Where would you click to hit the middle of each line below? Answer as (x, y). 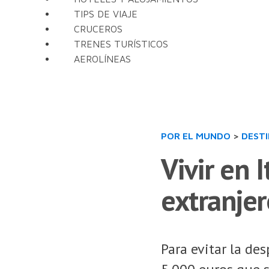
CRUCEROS (98, 29)
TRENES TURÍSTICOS (121, 44)
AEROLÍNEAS (102, 59)
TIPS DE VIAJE (106, 14)
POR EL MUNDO (196, 136)
